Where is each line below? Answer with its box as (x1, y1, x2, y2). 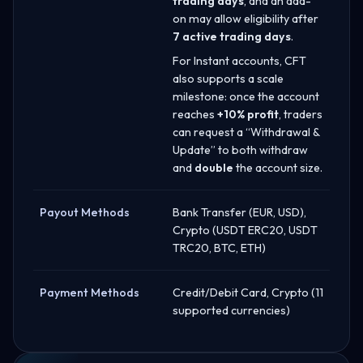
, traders (279, 106, 322, 122)
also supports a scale (173, 70, 284, 86)
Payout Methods (40, 204, 130, 220)
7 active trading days (173, 28, 291, 44)
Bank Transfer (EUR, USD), (173, 204, 306, 220)
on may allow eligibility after (173, 11, 318, 26)
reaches (173, 106, 217, 122)
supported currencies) (173, 302, 290, 318)
